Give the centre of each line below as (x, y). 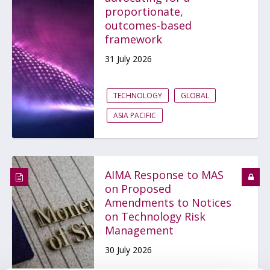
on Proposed (138, 189)
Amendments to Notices (168, 202)
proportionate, (144, 11)
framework (133, 39)
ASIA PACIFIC (135, 115)
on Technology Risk (155, 216)
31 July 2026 (128, 59)
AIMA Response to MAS (164, 175)
